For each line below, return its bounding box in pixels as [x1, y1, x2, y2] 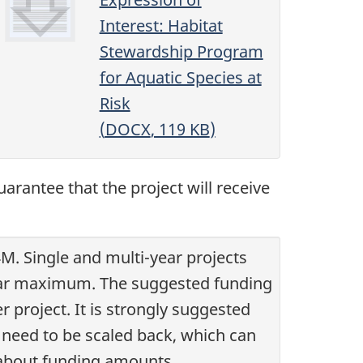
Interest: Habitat [99, 15, 223, 37]
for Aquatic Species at [99, 66, 262, 89]
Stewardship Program [99, 41, 263, 63]
